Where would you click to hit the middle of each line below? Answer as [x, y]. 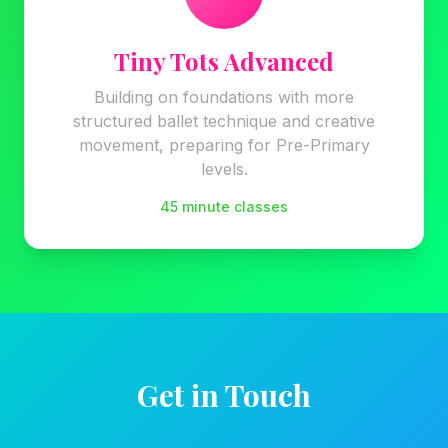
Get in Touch [224, 395]
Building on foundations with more [224, 97]
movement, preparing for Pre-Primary [224, 145]
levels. [224, 169]
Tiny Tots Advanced [224, 61]
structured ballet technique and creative [224, 121]
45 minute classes [224, 206]
